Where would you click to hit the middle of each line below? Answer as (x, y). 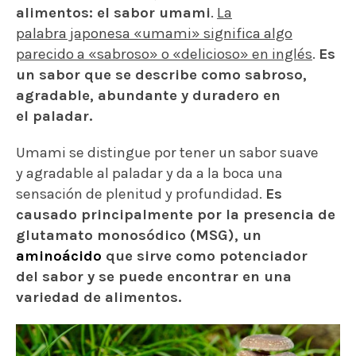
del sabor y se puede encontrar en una (154, 277)
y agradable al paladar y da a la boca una (149, 174)
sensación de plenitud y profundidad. (141, 194)
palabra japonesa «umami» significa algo (154, 34)
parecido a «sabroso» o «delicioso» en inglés (164, 54)
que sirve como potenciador (205, 256)
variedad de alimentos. (99, 298)
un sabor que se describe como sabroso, (161, 75)
